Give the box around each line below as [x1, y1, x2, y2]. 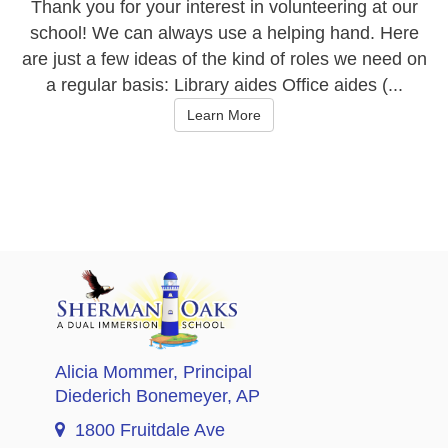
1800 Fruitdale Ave [75, 419, 225, 440]
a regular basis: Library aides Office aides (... [45, 74, 403, 95]
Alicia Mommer [55, 361, 173, 382]
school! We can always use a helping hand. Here [29, 22, 419, 43]
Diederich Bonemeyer [55, 385, 227, 406]
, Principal [173, 361, 252, 382]
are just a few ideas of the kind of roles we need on [21, 48, 427, 69]
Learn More [187, 106, 261, 123]
